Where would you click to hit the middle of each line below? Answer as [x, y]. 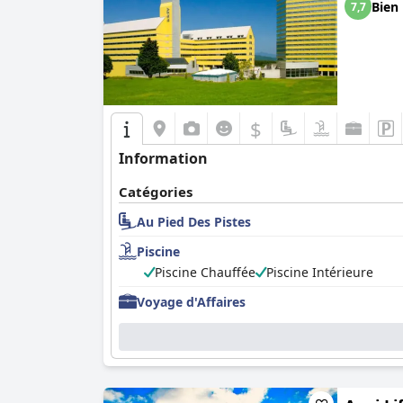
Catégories [156, 192]
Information [163, 158]
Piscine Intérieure [320, 272]
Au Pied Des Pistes [194, 221]
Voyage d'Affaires [191, 301]
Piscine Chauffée [205, 272]
